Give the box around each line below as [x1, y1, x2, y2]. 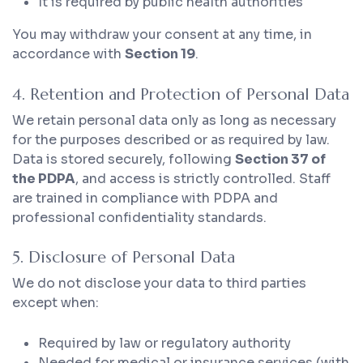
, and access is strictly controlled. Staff [75, 169, 331, 187]
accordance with [12, 45, 125, 63]
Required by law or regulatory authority [38, 334, 291, 352]
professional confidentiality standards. [12, 208, 267, 226]
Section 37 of [235, 150, 326, 168]
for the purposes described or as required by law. [12, 130, 330, 148]
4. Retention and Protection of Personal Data [12, 83, 349, 105]
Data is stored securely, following [12, 150, 235, 168]
